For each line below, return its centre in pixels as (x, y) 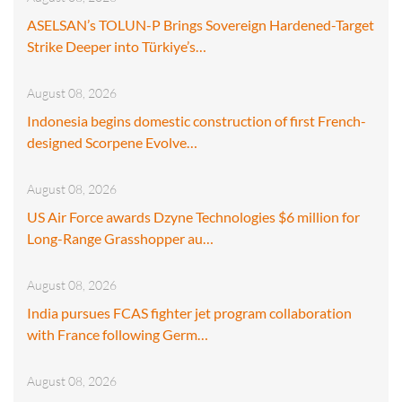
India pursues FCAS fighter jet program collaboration (189, 312)
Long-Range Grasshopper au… (120, 238)
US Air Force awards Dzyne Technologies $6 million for (193, 216)
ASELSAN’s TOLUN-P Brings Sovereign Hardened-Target (201, 24)
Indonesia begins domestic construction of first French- (197, 120)
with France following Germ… (118, 334)
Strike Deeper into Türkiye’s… (117, 46)
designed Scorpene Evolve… (112, 142)
